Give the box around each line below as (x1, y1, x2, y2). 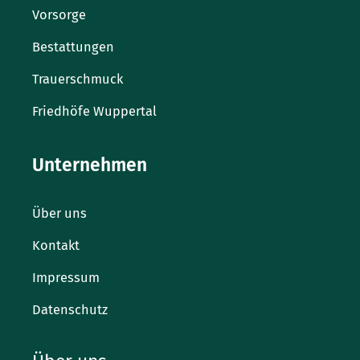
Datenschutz (32, 301, 108, 317)
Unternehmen (32, 154, 147, 177)
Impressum (32, 269, 100, 285)
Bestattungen (32, 39, 114, 55)
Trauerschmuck (32, 72, 123, 88)
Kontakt (32, 237, 80, 253)
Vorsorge (32, 7, 86, 23)
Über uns (32, 205, 87, 221)
